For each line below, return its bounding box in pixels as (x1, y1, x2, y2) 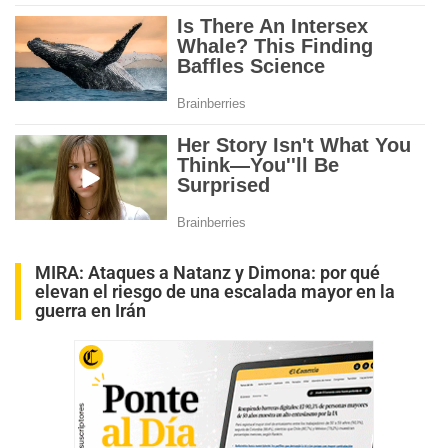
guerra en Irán (35, 299, 146, 321)
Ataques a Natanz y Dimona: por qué (88, 261, 380, 283)
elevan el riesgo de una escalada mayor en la (35, 280, 395, 302)
